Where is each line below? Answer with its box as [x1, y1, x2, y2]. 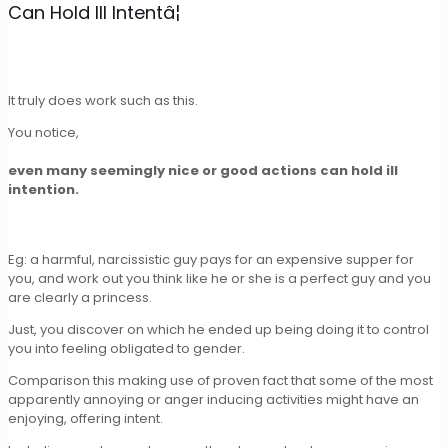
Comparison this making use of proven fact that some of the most [8, 370, 433, 390]
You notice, [8, 122, 79, 142]
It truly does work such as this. [8, 90, 198, 110]
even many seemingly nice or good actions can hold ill [8, 160, 398, 180]
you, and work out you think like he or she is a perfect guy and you [8, 268, 431, 288]
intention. [8, 179, 79, 199]
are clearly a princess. [8, 287, 152, 307]
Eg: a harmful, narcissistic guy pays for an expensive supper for [8, 249, 414, 269]
